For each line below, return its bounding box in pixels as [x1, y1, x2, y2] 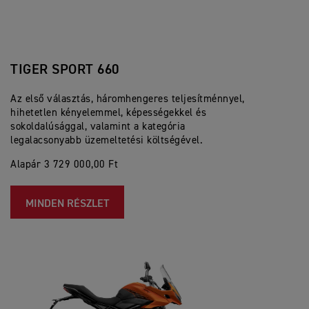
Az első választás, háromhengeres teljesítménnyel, [10, 93, 245, 104]
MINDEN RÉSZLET [26, 198, 109, 210]
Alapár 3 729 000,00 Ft [10, 159, 118, 170]
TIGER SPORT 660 [10, 62, 119, 77]
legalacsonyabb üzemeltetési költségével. [10, 134, 203, 146]
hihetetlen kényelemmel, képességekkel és [10, 107, 206, 118]
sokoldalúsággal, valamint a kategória [10, 121, 186, 132]
